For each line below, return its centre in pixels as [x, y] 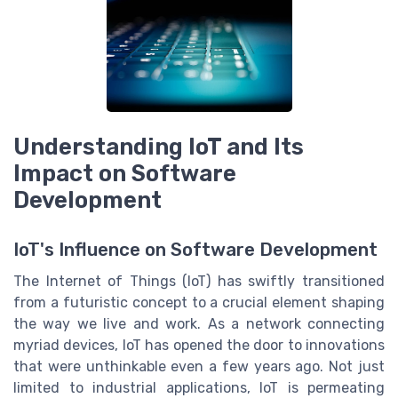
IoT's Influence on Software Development [195, 250]
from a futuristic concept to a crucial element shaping [199, 303]
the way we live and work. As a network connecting [199, 324]
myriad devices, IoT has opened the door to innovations [199, 346]
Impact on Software [125, 174]
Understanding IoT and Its [159, 147]
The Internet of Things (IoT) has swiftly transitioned [199, 282]
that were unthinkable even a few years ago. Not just [199, 367]
